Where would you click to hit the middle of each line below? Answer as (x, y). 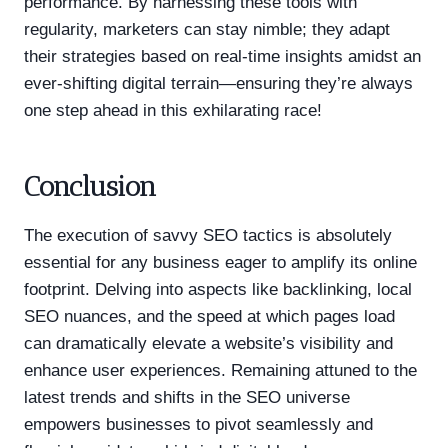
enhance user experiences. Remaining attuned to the (220, 370)
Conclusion (90, 186)
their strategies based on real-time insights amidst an (222, 56)
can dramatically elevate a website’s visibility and (208, 343)
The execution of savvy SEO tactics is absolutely (208, 235)
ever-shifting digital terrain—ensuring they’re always (218, 83)
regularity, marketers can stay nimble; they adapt (207, 29)
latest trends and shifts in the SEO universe (187, 397)
